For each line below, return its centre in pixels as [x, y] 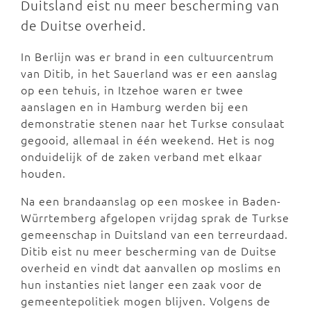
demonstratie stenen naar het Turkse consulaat [153, 123]
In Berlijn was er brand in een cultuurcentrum [148, 56]
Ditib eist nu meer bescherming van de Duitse [149, 251]
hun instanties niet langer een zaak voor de [142, 284]
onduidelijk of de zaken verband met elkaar [142, 156]
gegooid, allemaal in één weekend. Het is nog [148, 140]
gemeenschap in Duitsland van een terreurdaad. [154, 234]
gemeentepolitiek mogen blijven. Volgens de [146, 301]
